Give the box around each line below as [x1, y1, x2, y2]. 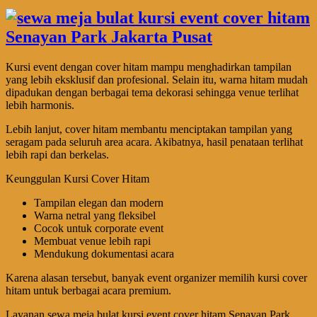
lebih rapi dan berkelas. [6, 149, 109, 161]
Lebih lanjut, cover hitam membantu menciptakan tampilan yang [6, 123, 292, 135]
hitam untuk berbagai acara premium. [6, 284, 171, 296]
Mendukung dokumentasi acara [34, 248, 174, 260]
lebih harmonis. [6, 99, 74, 111]
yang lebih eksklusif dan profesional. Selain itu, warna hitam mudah [6, 74, 308, 86]
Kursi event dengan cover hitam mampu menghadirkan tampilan [6, 61, 292, 73]
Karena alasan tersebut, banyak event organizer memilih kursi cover [6, 272, 307, 284]
